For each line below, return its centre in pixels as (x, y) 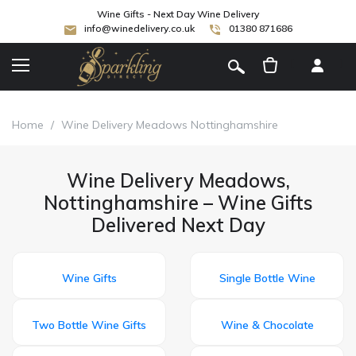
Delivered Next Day (178, 224)
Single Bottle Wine (267, 278)
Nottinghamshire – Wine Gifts (178, 202)
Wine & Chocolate (267, 325)
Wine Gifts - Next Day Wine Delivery (178, 14)
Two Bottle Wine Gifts (89, 325)
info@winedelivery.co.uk (139, 28)
